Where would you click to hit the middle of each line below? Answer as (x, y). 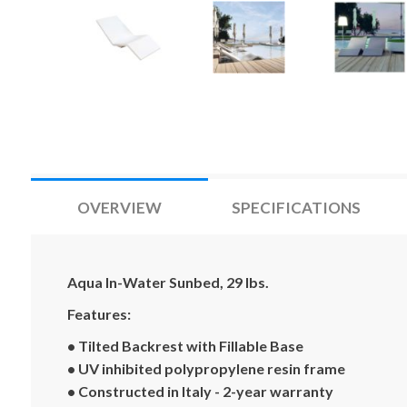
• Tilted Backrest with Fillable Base (185, 346)
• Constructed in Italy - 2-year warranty (200, 391)
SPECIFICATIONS (297, 208)
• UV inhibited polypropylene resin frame (206, 368)
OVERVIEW (119, 208)
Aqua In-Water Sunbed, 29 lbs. (168, 282)
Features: (99, 314)
